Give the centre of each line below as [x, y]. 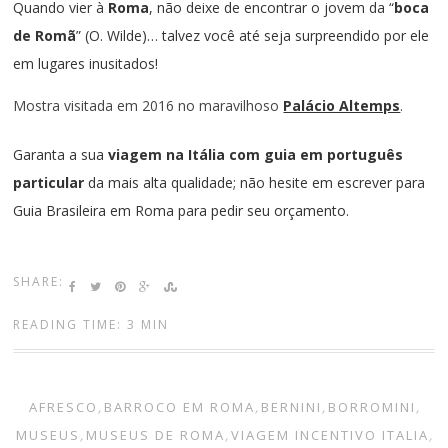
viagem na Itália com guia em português [256, 154]
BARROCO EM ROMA [179, 407]
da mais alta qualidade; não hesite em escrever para [255, 182]
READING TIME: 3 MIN [91, 325]
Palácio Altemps [342, 105]
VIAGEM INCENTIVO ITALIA [329, 435]
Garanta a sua [61, 154]
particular [49, 182]
